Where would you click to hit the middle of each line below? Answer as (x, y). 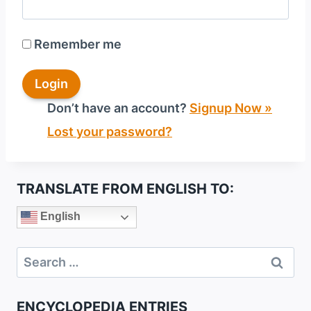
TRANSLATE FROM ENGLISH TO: (125, 188)
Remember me (78, 44)
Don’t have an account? (118, 108)
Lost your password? (110, 131)
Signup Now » (231, 108)
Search (37, 255)
